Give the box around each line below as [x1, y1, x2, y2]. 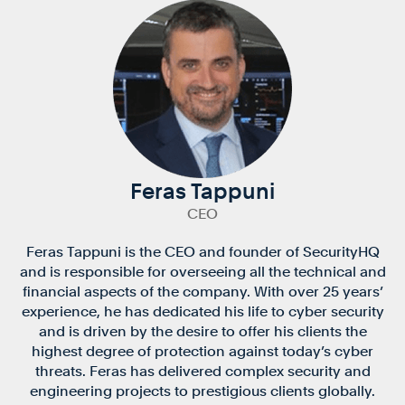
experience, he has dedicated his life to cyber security [21, 302, 384, 320]
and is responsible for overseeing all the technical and [19, 262, 386, 280]
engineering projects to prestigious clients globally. [30, 381, 375, 400]
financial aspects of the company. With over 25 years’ [22, 282, 383, 300]
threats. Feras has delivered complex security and [34, 362, 371, 380]
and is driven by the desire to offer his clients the [38, 322, 367, 340]
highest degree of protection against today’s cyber [32, 342, 373, 360]
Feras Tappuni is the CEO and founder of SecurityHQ [25, 242, 380, 260]
